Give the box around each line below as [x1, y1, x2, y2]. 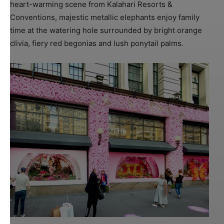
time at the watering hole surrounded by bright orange [10, 25, 202, 35]
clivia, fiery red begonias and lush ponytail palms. [10, 38, 183, 48]
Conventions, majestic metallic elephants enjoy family [10, 12, 199, 22]
